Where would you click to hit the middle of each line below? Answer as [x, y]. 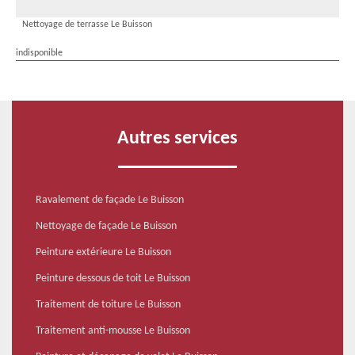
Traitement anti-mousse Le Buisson [113, 331]
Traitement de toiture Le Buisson [108, 305]
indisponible [39, 53]
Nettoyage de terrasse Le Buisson [87, 25]
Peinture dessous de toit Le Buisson [113, 279]
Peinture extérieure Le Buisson [103, 253]
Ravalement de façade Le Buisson [110, 200]
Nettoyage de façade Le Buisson [106, 227]
